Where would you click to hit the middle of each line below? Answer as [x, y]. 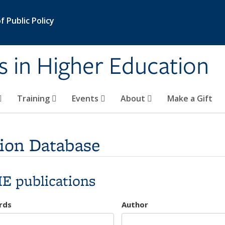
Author [135, 204]
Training [34, 98]
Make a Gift [190, 98]
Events [86, 98]
